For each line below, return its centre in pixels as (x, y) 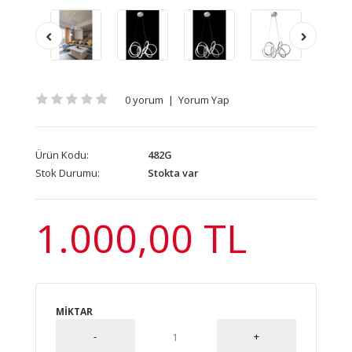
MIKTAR (74, 312)
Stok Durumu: (68, 173)
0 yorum (144, 100)
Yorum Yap (204, 100)
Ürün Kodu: (62, 155)
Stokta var (172, 173)
